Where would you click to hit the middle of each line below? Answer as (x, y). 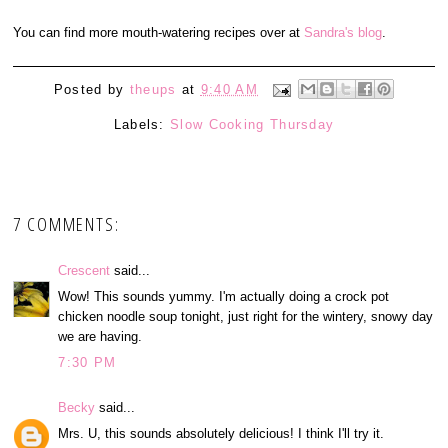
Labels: (142, 124)
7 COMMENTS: (66, 224)
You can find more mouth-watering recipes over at (159, 33)
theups (153, 90)
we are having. (100, 337)
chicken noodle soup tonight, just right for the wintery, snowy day (246, 317)
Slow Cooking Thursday (252, 124)
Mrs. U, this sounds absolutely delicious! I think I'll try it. (221, 434)
